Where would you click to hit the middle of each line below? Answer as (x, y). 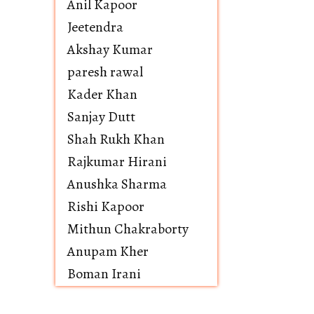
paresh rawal (105, 72)
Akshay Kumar (110, 49)
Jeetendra (95, 27)
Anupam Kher (108, 251)
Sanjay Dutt (101, 117)
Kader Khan (102, 94)
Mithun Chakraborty (128, 229)
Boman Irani (104, 274)
